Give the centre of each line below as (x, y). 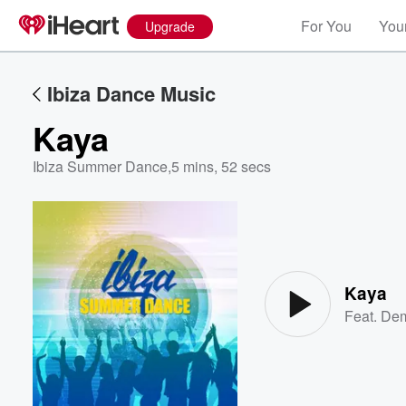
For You (326, 26)
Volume (343, 252)
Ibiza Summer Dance (100, 166)
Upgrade (170, 26)
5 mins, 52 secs (221, 166)
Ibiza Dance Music (131, 93)
